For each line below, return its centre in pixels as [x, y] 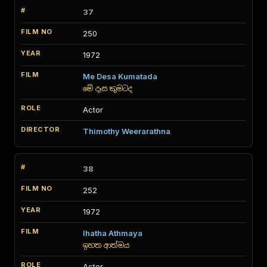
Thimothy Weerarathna [127, 131]
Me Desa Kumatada [120, 76]
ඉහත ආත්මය [106, 245]
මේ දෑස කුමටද [108, 89]
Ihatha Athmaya [113, 233]
